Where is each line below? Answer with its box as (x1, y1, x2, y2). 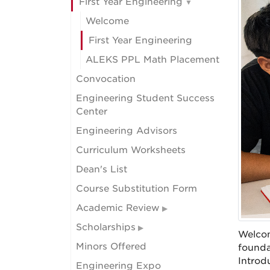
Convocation (76, 74, 136, 84)
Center (76, 106, 107, 117)
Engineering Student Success (76, 93, 215, 104)
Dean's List (76, 164, 127, 175)
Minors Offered (76, 241, 146, 252)
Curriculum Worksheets (76, 145, 186, 155)
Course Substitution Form (76, 183, 197, 194)
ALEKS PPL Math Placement (86, 54, 219, 65)
